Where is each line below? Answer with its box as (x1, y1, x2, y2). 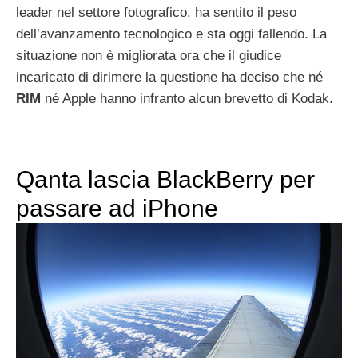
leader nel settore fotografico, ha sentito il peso (16, 4, 296, 20)
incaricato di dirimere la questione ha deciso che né (16, 69, 323, 85)
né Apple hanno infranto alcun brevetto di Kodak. (41, 90, 333, 106)
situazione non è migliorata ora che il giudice (16, 47, 281, 63)
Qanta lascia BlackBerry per (16, 165, 315, 193)
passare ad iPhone (16, 194, 218, 221)
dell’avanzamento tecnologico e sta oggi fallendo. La (16, 26, 327, 42)
